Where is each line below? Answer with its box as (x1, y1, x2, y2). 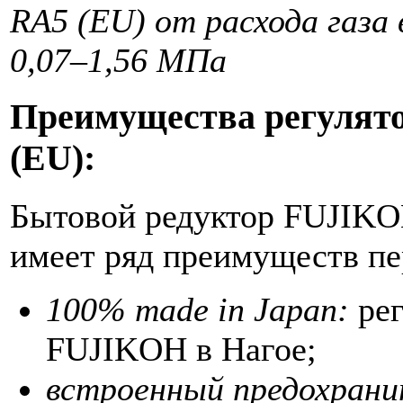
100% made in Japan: (46, 291, 349, 329)
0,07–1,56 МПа (10, 40, 227, 79)
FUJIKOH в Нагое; (46, 330, 317, 369)
